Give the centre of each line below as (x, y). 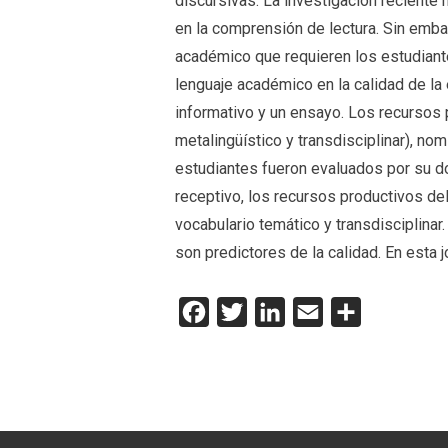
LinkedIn (315, 311)
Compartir (395, 311)
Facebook (244, 311)
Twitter (272, 311)
